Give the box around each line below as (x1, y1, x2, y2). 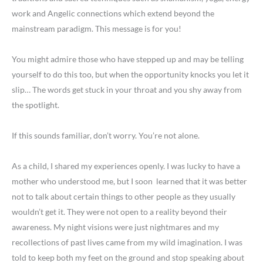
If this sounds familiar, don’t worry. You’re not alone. (12, 130, 200, 141)
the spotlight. (12, 100, 59, 110)
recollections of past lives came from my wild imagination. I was (12, 237, 242, 248)
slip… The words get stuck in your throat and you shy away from (12, 85, 242, 95)
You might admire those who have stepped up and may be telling (12, 54, 244, 65)
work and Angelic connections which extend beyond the (12, 8, 214, 19)
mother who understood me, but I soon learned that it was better (12, 176, 247, 187)
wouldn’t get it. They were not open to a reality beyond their (12, 207, 227, 217)
